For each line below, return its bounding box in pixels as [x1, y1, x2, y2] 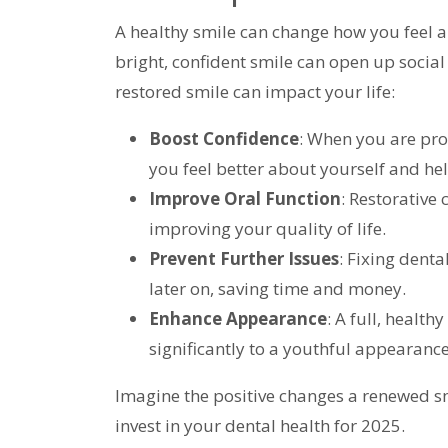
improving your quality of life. [148, 217, 386, 241]
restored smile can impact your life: [114, 80, 395, 104]
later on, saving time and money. [148, 277, 406, 301]
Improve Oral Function [148, 187, 341, 211]
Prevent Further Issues [148, 247, 339, 271]
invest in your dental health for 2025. [114, 414, 405, 438]
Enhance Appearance [148, 307, 327, 331]
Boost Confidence [148, 127, 299, 151]
